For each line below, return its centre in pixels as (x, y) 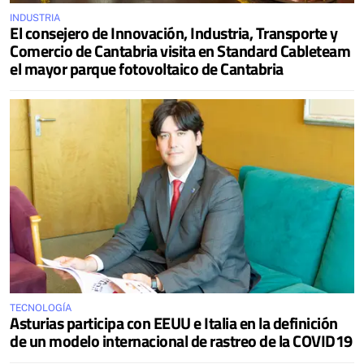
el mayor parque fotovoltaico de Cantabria (147, 69)
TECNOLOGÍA (41, 308)
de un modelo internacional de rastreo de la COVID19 (181, 340)
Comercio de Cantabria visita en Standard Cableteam (180, 51)
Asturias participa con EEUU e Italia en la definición (174, 323)
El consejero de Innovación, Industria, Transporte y (174, 33)
